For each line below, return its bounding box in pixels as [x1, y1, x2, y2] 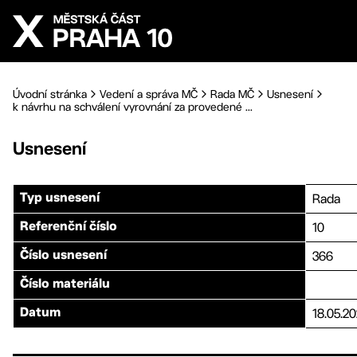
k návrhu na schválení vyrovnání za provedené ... [13, 100, 253, 113]
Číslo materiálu [20, 279, 110, 290]
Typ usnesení [20, 193, 100, 204]
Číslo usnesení [20, 250, 107, 261]
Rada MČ [210, 88, 254, 100]
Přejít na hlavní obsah [32, 7, 147, 18]
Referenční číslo [20, 222, 117, 233]
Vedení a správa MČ [100, 88, 198, 100]
